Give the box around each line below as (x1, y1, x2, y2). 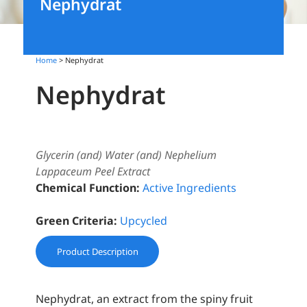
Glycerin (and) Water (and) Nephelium (36, 147, 217, 163)
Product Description (56, 245, 138, 258)
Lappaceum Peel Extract (36, 164, 151, 180)
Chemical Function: (36, 180, 140, 196)
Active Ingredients (143, 180, 237, 196)
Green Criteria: (36, 213, 118, 229)
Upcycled (120, 213, 168, 229)
